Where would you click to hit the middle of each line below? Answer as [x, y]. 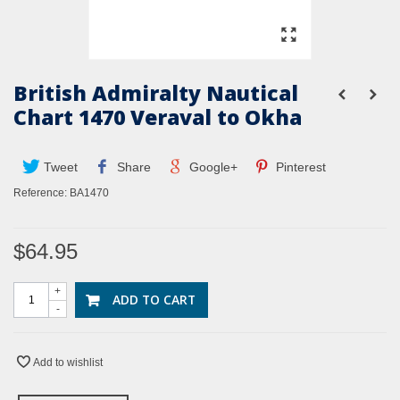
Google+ [211, 167]
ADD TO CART [154, 300]
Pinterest [300, 167]
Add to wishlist [68, 363]
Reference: [40, 193]
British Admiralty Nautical [156, 93]
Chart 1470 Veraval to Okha [158, 117]
